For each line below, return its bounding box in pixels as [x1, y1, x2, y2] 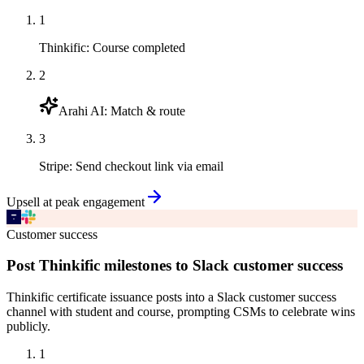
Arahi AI [58, 103, 104, 118]
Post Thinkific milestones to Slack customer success [6, 257, 343, 275]
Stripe [39, 158, 69, 173]
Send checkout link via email [76, 158, 223, 173]
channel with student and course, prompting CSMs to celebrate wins [6, 304, 355, 318]
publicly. [6, 318, 50, 333]
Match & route [110, 103, 185, 118]
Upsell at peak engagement [6, 194, 145, 209]
